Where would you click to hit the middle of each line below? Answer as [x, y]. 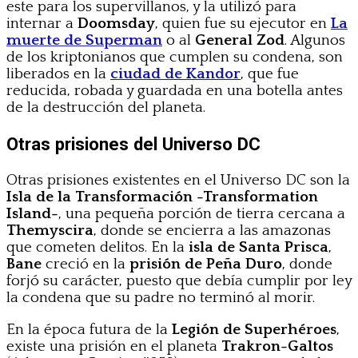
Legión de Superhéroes [254, 330]
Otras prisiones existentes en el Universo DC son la [178, 181]
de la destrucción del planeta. [106, 107]
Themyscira [50, 231]
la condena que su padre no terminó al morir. [161, 298]
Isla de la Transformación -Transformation [162, 197]
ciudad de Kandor [175, 74]
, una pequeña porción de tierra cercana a [202, 214]
